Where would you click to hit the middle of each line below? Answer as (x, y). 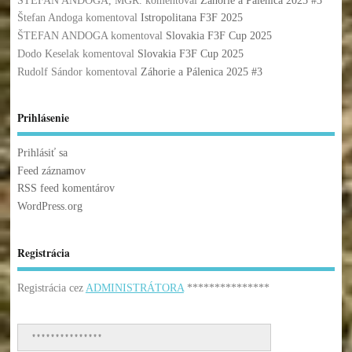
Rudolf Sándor (49, 71)
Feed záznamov (51, 170)
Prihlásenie (43, 118)
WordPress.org (49, 207)
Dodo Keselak (48, 53)
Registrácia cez (51, 288)
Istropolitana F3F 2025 (191, 18)
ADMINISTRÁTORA (134, 288)
